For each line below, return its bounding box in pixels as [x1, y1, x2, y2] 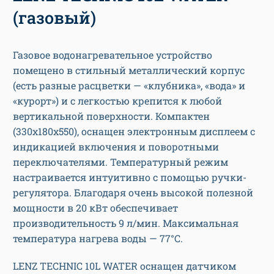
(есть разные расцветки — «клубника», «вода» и [13, 79, 245, 92]
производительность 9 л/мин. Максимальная [13, 217, 239, 230]
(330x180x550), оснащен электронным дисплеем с [13, 125, 255, 138]
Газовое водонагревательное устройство [13, 48, 212, 62]
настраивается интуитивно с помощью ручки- [13, 171, 246, 184]
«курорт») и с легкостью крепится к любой [13, 94, 222, 108]
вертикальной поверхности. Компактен [13, 109, 210, 123]
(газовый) [13, 7, 96, 29]
